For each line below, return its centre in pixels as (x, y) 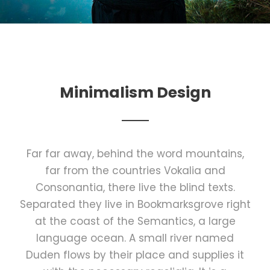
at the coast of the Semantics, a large (135, 221)
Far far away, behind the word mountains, (135, 153)
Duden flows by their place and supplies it (135, 255)
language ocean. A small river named (135, 238)
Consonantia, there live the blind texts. (135, 187)
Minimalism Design (135, 92)
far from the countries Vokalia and (135, 170)
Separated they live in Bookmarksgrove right (135, 204)
